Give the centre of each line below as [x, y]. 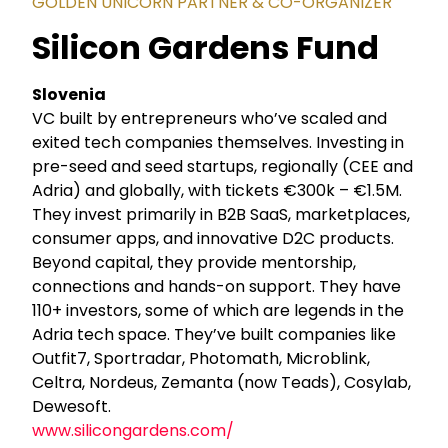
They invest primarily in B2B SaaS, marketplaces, [221, 215]
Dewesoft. [72, 407]
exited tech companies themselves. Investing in [218, 143]
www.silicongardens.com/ [133, 431]
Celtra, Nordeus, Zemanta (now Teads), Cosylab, [222, 383]
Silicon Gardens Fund [206, 48]
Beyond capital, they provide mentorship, [194, 263]
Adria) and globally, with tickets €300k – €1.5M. [217, 191]
